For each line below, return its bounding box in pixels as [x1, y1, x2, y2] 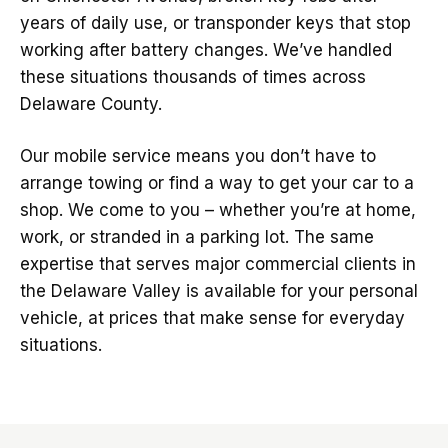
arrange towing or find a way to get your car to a [20, 173, 414, 193]
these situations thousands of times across [20, 67, 366, 87]
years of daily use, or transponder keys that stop [20, 13, 411, 33]
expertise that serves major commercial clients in [20, 254, 416, 274]
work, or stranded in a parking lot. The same [20, 227, 374, 247]
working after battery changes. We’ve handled [20, 40, 392, 60]
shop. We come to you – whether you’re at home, [20, 200, 416, 220]
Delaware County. [20, 94, 162, 114]
